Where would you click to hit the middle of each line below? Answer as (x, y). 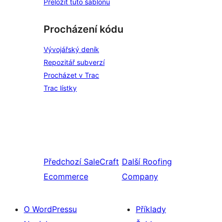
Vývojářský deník (71, 50)
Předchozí (62, 162)
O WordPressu (50, 209)
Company (140, 177)
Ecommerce (66, 177)
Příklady (151, 209)
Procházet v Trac (71, 75)
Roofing (157, 162)
